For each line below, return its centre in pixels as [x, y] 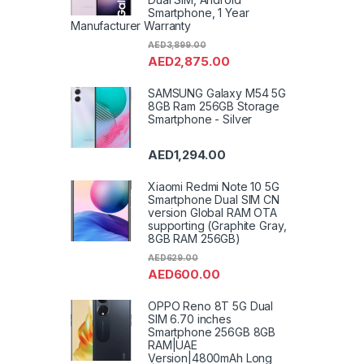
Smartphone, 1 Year [199, 12]
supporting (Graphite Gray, [217, 226]
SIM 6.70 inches [190, 319]
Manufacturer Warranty [131, 25]
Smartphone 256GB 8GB [212, 332]
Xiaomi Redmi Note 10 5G [214, 187]
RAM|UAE [173, 345]
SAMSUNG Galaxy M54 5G [217, 93]
